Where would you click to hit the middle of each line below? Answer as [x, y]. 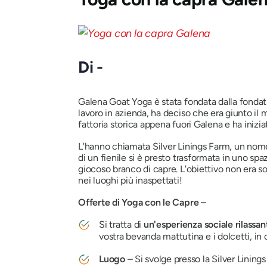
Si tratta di [121, 224]
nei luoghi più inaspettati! [130, 180]
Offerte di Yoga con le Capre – [143, 202]
